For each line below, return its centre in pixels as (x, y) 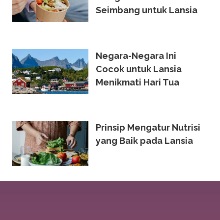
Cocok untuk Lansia (138, 69)
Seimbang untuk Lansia (146, 10)
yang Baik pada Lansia (144, 141)
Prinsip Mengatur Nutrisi (148, 128)
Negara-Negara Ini (136, 55)
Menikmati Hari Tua (137, 82)
